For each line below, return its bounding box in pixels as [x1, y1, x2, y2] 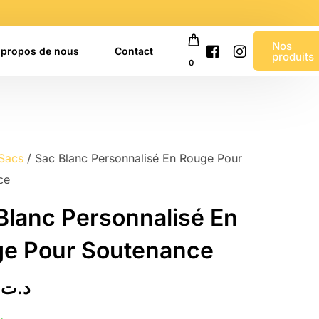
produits [272, 49, 315, 63]
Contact [115, 45, 154, 58]
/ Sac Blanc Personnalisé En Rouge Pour [23, 151, 242, 166]
